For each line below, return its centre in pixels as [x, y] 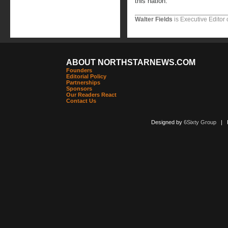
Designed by [167, 122]
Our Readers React [91, 95]
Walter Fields [154, 19]
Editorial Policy [86, 76]
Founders [79, 70]
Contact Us [81, 101]
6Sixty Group [200, 122]
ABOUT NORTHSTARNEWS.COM [131, 62]
